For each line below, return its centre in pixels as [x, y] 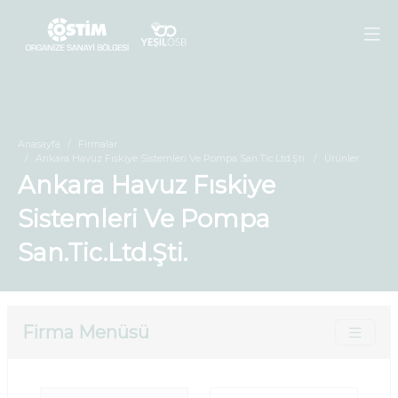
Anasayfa [39, 144]
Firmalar [98, 144]
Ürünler [342, 158]
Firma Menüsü [86, 332]
